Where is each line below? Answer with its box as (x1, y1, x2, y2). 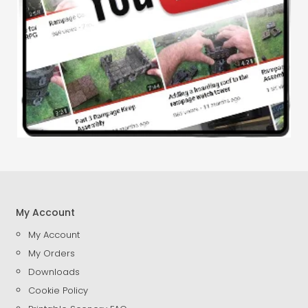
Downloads (28, 265, 80, 279)
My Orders (28, 247, 75, 261)
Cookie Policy (28, 284, 88, 298)
